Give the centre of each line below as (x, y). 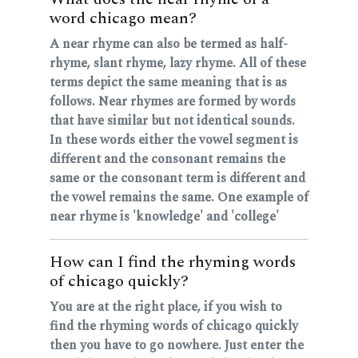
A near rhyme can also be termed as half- (169, 44)
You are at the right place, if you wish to (166, 307)
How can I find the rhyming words (173, 263)
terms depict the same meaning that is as (168, 83)
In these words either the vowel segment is (174, 140)
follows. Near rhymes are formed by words (173, 102)
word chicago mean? (123, 19)
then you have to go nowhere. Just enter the (177, 346)
